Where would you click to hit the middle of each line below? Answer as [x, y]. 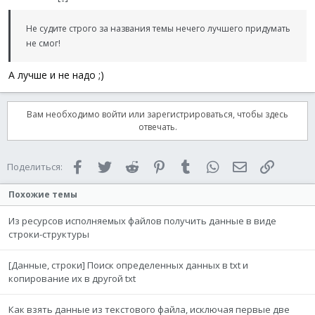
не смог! [43, 43]
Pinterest [187, 165]
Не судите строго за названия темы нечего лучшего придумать [158, 28]
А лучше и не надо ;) [56, 75]
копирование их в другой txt [72, 278]
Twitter [128, 165]
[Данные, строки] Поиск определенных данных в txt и [128, 265]
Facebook [107, 165]
